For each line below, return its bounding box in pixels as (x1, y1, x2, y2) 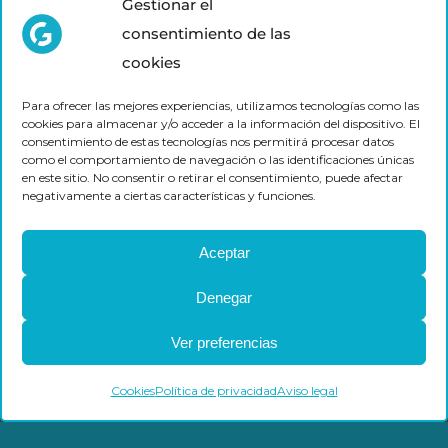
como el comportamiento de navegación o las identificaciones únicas (22, 152, 414, 167)
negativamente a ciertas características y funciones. (22, 188, 316, 203)
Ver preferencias (170, 333, 278, 351)
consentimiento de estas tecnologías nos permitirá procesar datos (22, 134, 394, 149)
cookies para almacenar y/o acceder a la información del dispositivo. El (22, 116, 420, 131)
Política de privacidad (154, 383, 277, 398)
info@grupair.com (142, 2, 306, 23)
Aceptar (198, 243, 250, 261)
